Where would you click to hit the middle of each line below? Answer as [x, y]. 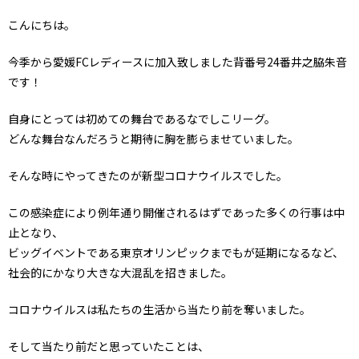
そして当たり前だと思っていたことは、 [109, 346]
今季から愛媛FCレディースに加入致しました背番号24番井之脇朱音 [177, 61]
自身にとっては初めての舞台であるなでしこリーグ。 [142, 118]
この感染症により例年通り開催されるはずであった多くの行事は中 [176, 212]
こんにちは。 [42, 24]
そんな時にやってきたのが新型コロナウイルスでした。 [148, 175]
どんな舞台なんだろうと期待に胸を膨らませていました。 [153, 138]
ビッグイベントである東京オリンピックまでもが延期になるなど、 [176, 252]
